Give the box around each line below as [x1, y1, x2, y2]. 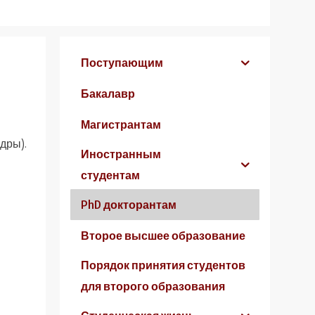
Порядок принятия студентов [81, 258, 246, 273]
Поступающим [81, 56, 164, 70]
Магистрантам [81, 117, 162, 132]
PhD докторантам [81, 198, 177, 212]
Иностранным [81, 147, 162, 162]
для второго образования [81, 279, 226, 294]
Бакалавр [81, 86, 136, 101]
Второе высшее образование [81, 229, 246, 243]
